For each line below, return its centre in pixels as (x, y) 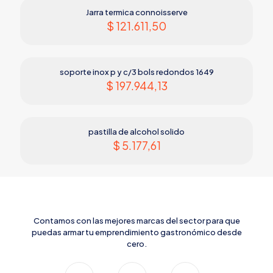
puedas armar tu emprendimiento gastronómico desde (136, 232)
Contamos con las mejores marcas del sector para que (136, 221)
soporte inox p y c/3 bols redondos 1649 (136, 72)
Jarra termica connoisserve (136, 12)
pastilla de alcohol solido (136, 132)
